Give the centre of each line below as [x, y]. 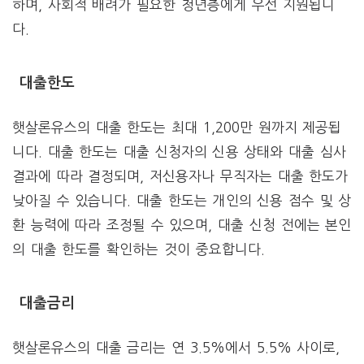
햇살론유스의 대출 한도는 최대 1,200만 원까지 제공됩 [177, 128]
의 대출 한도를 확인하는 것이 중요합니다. [139, 249]
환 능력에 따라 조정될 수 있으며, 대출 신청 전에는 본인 [182, 225]
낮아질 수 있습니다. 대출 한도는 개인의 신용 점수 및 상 [182, 201]
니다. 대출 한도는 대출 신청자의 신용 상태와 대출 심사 [179, 152]
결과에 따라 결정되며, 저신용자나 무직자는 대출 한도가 [180, 176]
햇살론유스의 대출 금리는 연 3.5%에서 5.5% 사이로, [176, 348]
